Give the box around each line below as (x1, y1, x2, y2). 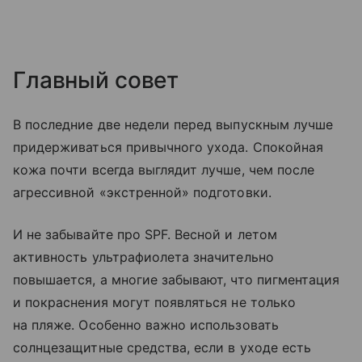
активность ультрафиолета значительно (13, 248, 274, 265)
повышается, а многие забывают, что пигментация (13, 271, 340, 288)
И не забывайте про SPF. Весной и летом (13, 225, 277, 242)
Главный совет (13, 65, 179, 94)
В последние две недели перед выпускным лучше (13, 116, 334, 133)
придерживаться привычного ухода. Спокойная (13, 138, 324, 155)
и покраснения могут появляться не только (13, 293, 296, 310)
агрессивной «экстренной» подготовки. (13, 183, 271, 200)
